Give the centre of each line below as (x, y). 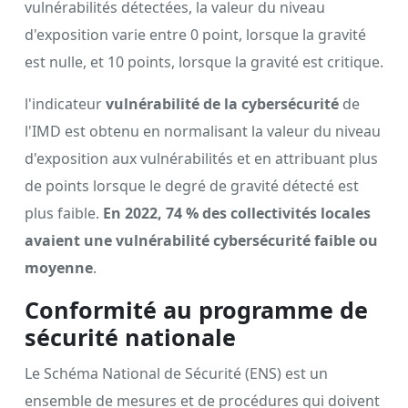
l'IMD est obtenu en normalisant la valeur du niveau (203, 131)
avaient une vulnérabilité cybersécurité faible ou (201, 240)
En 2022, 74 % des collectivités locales (237, 213)
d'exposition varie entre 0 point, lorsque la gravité (195, 34)
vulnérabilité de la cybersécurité (222, 103)
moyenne (59, 267)
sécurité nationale (130, 337)
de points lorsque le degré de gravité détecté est (192, 185)
